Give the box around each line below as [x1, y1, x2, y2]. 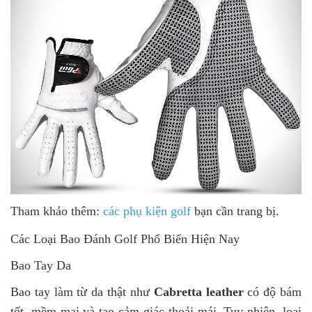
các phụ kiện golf [103, 204, 191, 219]
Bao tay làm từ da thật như [10, 285, 154, 299]
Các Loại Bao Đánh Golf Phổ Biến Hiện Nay [10, 232, 240, 247]
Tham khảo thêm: [10, 204, 103, 219]
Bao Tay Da [10, 258, 71, 273]
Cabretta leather [153, 285, 244, 299]
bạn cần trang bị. [191, 204, 279, 219]
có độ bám [243, 285, 302, 299]
